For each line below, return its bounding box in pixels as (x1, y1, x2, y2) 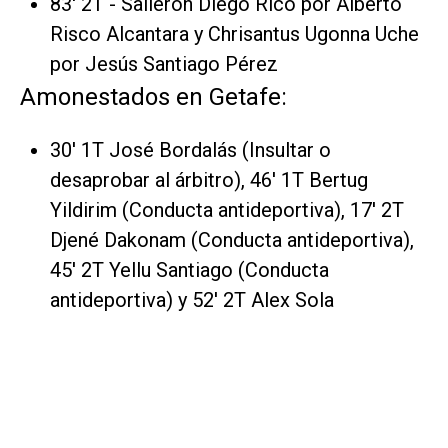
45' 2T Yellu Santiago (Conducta (50, 258, 329, 283)
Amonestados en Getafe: (20, 83, 287, 112)
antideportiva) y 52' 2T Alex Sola (50, 288, 334, 313)
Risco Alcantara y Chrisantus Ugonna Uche (50, 22, 419, 47)
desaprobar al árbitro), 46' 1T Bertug (50, 168, 368, 193)
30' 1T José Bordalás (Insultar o (50, 138, 331, 163)
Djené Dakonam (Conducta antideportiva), (50, 228, 414, 253)
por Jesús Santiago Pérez (50, 52, 278, 77)
